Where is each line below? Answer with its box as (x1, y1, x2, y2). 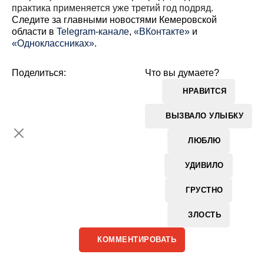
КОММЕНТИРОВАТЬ (97, 235, 176, 244)
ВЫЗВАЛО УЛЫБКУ (166, 111, 243, 120)
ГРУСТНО (186, 185, 223, 194)
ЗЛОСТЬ (188, 210, 221, 219)
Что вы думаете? (144, 68, 219, 78)
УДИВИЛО (185, 160, 224, 170)
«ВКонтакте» (134, 27, 190, 37)
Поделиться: (12, 68, 66, 78)
